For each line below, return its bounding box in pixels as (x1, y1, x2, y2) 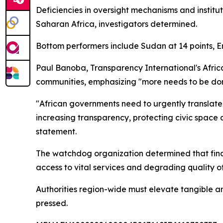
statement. (36, 126, 77, 136)
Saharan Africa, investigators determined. (36, 19, 197, 29)
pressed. (36, 198, 68, 208)
